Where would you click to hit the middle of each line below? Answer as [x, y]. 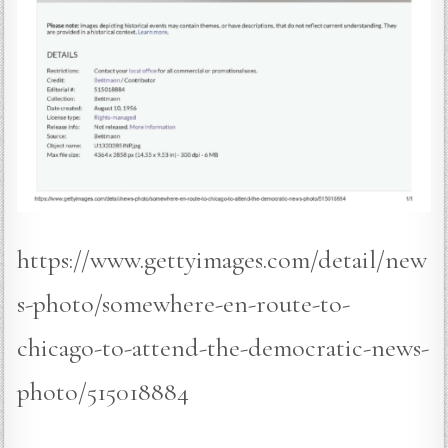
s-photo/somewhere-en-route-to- [184, 303]
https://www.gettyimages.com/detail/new [222, 259]
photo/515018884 [103, 391]
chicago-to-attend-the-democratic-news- [223, 347]
